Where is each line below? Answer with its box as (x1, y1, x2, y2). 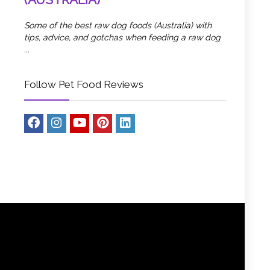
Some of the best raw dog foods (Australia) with (24, 20, 212, 30)
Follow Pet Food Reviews (24, 78, 143, 90)
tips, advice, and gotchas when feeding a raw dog (24, 32, 221, 42)
